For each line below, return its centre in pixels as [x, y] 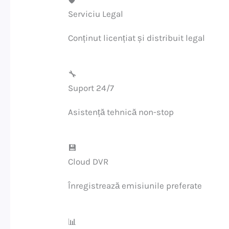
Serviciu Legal [96, 14]
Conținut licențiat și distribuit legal [137, 38]
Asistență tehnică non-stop [121, 112]
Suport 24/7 [91, 88]
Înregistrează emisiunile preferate [135, 186]
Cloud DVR [88, 162]
